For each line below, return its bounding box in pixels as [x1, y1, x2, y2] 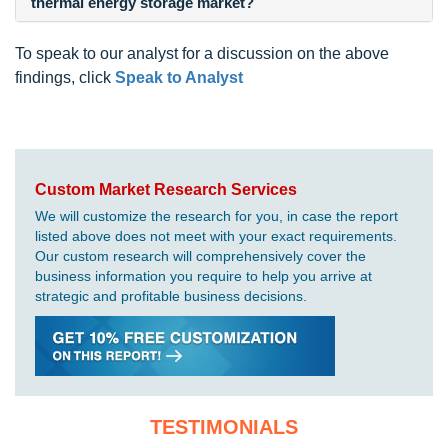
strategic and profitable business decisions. [35, 287, 307, 304]
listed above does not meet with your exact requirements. [35, 227, 397, 244]
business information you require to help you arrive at [35, 267, 372, 284]
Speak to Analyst [115, 68, 243, 86]
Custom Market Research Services [35, 180, 297, 198]
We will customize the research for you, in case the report [35, 207, 398, 224]
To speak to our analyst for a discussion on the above [15, 44, 389, 62]
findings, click [15, 68, 115, 86]
